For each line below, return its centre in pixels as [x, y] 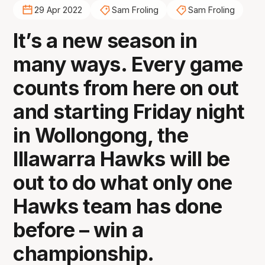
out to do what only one [123, 182]
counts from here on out [126, 88]
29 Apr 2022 [58, 10]
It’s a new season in [105, 40]
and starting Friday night [129, 111]
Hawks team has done [118, 206]
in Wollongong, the [101, 135]
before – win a [78, 230]
